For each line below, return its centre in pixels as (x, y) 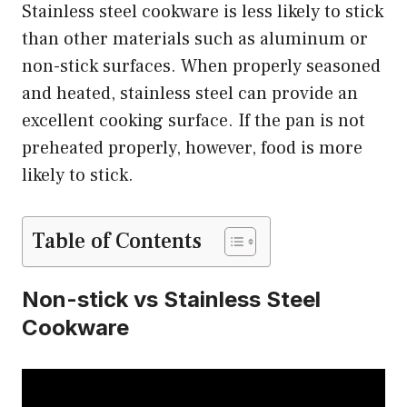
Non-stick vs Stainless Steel (171, 299)
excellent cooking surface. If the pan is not (194, 120)
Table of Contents (117, 241)
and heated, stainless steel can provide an (190, 93)
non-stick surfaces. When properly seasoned (201, 66)
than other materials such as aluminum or (195, 39)
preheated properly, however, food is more (192, 148)
